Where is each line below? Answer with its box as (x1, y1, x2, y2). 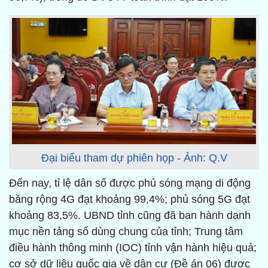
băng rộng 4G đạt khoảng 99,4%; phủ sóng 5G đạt (9, 193, 250, 206)
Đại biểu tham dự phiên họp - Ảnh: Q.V (41, 152, 227, 165)
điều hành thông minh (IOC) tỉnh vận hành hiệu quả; (9, 242, 257, 254)
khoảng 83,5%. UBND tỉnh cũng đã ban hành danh (9, 209, 251, 222)
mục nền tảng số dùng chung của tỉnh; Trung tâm (9, 226, 243, 238)
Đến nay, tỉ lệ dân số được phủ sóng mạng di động (9, 177, 251, 190)
